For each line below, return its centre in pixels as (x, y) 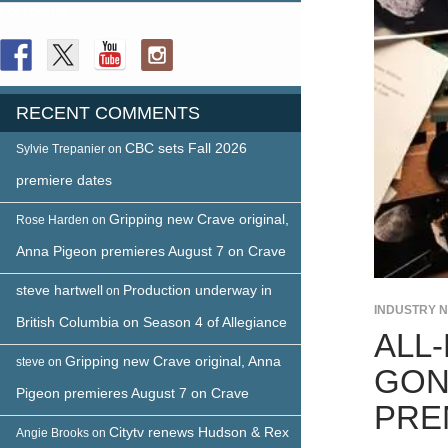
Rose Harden (52, 219)
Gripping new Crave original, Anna (173, 360)
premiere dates (64, 179)
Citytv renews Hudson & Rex (199, 431)
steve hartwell (59, 289)
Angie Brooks (52, 432)
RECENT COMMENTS (108, 112)
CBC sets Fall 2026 (186, 147)
